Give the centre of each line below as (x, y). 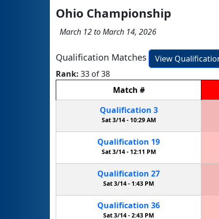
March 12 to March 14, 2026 (106, 32)
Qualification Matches (101, 57)
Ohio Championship (113, 13)
